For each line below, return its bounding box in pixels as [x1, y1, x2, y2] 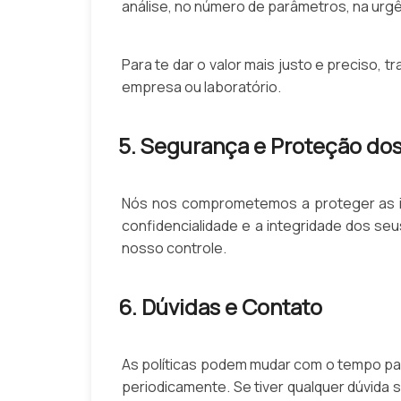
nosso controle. [122, 237, 226, 258]
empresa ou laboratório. [122, 76, 281, 97]
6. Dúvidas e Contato [118, 291, 322, 321]
